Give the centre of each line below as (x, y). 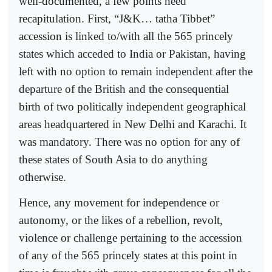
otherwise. (42, 177)
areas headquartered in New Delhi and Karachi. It (133, 124)
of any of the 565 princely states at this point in (128, 255)
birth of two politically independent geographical (132, 106)
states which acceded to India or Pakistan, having (132, 53)
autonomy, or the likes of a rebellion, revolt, (121, 220)
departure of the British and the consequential (124, 89)
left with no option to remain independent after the (136, 71)
